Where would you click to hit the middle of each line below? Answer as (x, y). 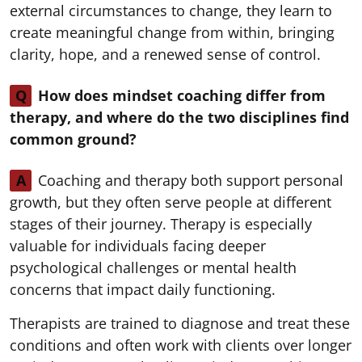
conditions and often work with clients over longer (181, 345)
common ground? (73, 139)
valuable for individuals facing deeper (138, 245)
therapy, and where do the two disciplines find (179, 117)
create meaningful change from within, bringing (172, 32)
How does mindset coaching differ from (182, 95)
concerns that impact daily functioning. (143, 289)
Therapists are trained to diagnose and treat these (180, 323)
